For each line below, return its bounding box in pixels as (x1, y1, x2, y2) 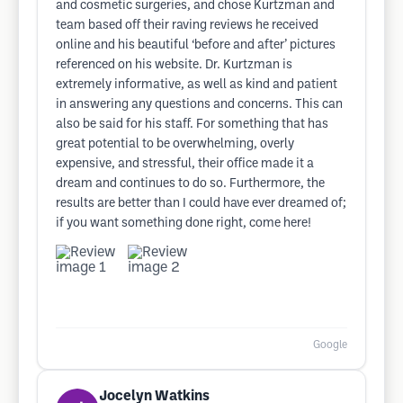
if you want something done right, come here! (56, 218, 311, 229)
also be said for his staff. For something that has (56, 119, 328, 130)
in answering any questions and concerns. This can (56, 99, 343, 111)
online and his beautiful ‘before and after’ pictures (56, 40, 336, 51)
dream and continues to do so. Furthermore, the (56, 178, 325, 190)
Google (313, 340, 347, 350)
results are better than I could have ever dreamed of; (56, 198, 346, 210)
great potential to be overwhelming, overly (56, 139, 294, 150)
